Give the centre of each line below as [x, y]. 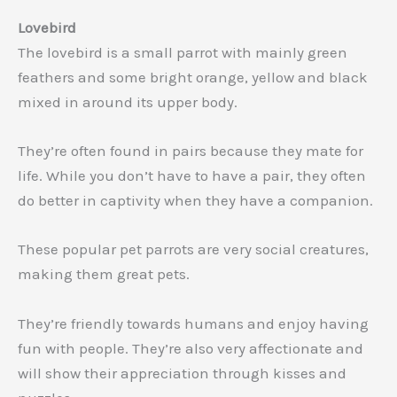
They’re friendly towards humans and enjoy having [193, 323]
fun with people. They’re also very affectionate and [191, 348]
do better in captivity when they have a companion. [195, 201]
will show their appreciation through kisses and [182, 373]
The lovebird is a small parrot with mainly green [183, 53]
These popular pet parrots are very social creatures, [193, 249]
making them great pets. [104, 274]
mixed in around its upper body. [128, 102]
